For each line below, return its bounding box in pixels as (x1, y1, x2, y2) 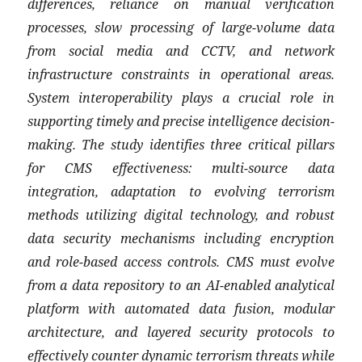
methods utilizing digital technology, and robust (27, 204, 335, 224)
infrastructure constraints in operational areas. (27, 64, 335, 83)
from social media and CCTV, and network (27, 40, 335, 60)
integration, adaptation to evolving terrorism (27, 181, 335, 200)
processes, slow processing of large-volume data (27, 17, 335, 36)
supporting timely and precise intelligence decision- (27, 111, 335, 130)
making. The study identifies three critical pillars (27, 134, 335, 154)
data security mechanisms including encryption (27, 228, 335, 247)
